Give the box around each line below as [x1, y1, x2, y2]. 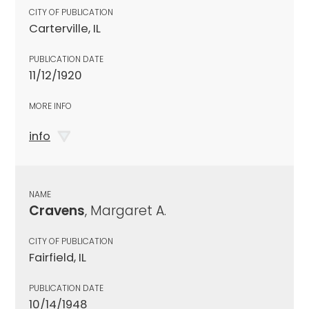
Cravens [29, 201, 85, 220]
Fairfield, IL [29, 249, 86, 266]
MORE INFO [29, 99, 72, 112]
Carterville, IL [29, 20, 101, 37]
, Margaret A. [85, 201, 166, 220]
